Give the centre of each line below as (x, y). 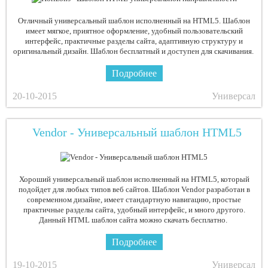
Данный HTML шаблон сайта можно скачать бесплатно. (134, 220)
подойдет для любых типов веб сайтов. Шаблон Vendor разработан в (134, 189)
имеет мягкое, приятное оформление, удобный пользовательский (134, 31)
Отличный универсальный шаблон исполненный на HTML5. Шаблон (134, 21)
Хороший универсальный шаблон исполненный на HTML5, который (134, 179)
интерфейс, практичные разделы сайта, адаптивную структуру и (134, 41)
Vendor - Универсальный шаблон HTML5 (137, 132)
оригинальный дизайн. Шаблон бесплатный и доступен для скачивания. (134, 51)
